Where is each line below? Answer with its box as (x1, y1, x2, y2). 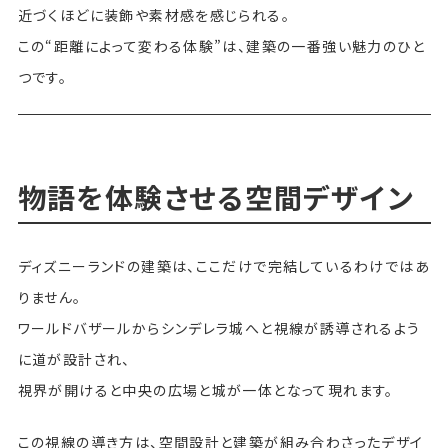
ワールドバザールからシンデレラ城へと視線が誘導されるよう (17, 317, 421, 338)
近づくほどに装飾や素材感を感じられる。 (17, 4, 291, 25)
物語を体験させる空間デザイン (17, 177, 415, 217)
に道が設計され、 (17, 348, 131, 369)
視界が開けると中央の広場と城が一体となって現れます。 (17, 379, 394, 400)
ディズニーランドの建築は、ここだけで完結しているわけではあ (17, 255, 431, 276)
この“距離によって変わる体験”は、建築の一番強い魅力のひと (17, 35, 426, 56)
